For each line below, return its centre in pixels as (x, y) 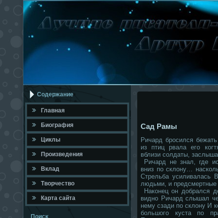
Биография (57, 125)
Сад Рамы (159, 127)
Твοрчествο (58, 183)
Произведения (62, 154)
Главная (53, 110)
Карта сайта (58, 198)
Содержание (55, 94)
